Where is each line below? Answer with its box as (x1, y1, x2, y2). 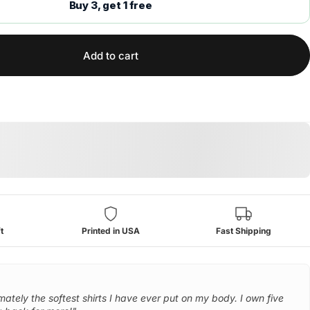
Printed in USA (81, 226, 140, 236)
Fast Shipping (215, 226, 271, 236)
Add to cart (82, 48, 138, 62)
